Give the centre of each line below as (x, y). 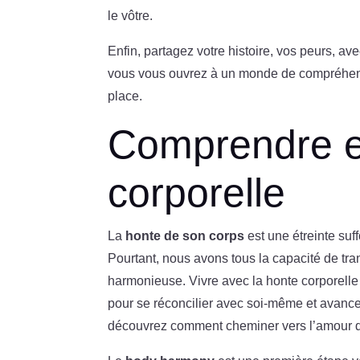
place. (125, 96)
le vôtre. (131, 15)
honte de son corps (185, 235)
